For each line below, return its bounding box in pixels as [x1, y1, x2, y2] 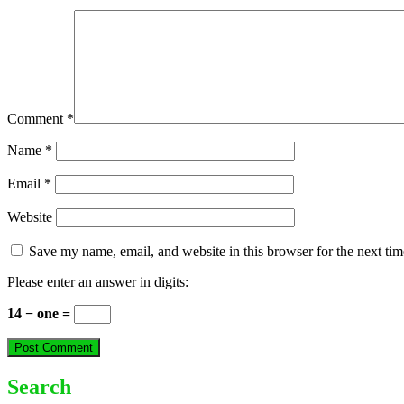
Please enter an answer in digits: [7, 274, 188, 290]
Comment [7, 111, 67, 127]
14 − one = [7, 306, 74, 322]
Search [7, 375, 71, 399]
